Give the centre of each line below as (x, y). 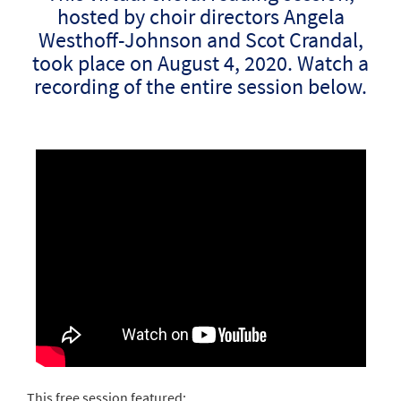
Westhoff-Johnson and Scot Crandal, (200, 40)
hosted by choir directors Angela (200, 17)
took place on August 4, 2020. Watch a (200, 64)
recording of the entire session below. (200, 87)
